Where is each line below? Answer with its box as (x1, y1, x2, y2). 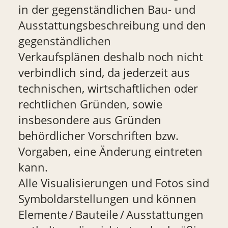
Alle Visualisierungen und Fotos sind (18, 175, 209, 191)
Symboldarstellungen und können (18, 191, 196, 207)
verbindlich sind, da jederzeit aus (18, 65, 190, 81)
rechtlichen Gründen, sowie (18, 96, 162, 112)
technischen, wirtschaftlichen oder (18, 80, 198, 97)
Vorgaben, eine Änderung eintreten (18, 144, 203, 160)
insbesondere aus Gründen (18, 112, 161, 128)
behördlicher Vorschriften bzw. (18, 128, 179, 144)
